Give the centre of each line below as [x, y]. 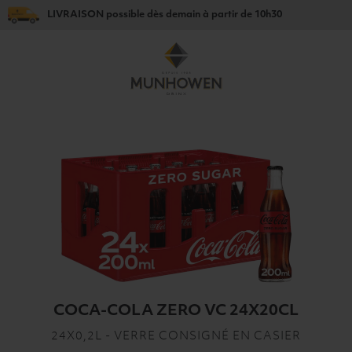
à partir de [227, 15]
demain [183, 15]
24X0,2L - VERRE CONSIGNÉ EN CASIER [176, 337]
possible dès [135, 15]
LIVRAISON [75, 15]
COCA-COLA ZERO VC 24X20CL [176, 311]
